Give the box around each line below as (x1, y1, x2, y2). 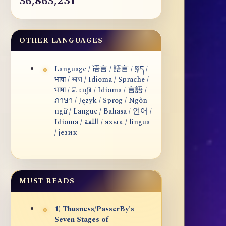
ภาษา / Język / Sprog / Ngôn (54, 95, 147, 107)
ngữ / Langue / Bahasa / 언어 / (54, 106, 152, 118)
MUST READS (19, 176, 75, 187)
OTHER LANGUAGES (19, 35, 103, 46)
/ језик (54, 127, 77, 139)
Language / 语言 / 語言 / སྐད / (54, 64, 148, 75)
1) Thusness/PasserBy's (54, 204, 134, 215)
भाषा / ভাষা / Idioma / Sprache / (54, 74, 149, 86)
